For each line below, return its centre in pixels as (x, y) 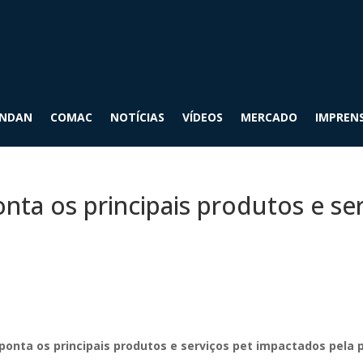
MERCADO (269, 117)
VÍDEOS (203, 117)
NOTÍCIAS (137, 117)
